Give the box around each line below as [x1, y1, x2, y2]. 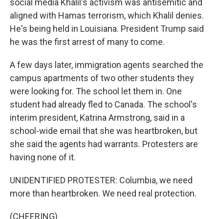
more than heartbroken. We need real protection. [10, 188, 197, 198]
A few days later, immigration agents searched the [10, 60, 203, 70]
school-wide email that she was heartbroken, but [10, 126, 197, 136]
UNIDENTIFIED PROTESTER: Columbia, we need [10, 175, 193, 185]
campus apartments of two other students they [10, 73, 194, 83]
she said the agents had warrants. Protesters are [10, 139, 198, 149]
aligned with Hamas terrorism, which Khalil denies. [10, 10, 204, 21]
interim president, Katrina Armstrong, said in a [10, 112, 185, 123]
